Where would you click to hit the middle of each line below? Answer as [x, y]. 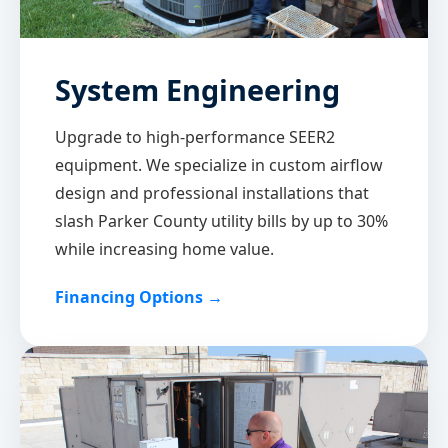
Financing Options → [139, 297]
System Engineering [197, 90]
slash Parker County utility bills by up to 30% [221, 221]
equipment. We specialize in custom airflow [219, 165]
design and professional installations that [212, 193]
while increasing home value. [164, 249]
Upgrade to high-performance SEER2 [195, 137]
